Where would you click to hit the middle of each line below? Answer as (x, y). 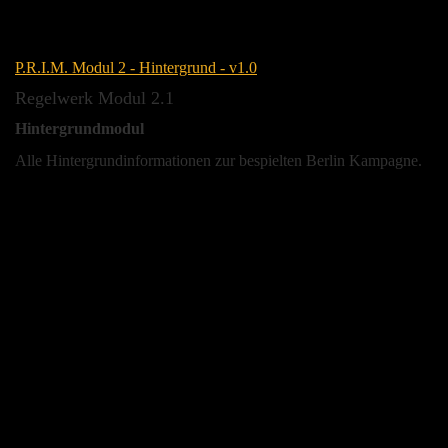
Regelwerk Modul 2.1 (94, 97)
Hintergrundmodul (79, 128)
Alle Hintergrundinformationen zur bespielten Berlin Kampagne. (218, 160)
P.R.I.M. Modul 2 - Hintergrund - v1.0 (136, 67)
